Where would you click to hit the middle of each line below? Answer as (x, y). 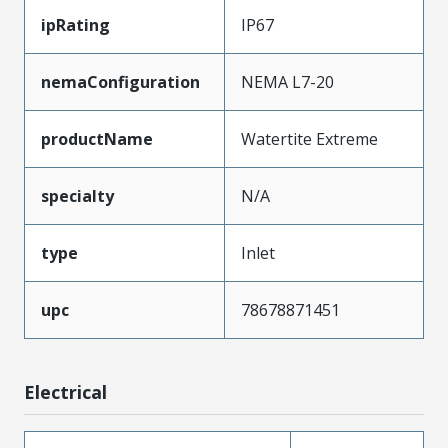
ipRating (75, 24)
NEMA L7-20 (287, 81)
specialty (77, 195)
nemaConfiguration (120, 81)
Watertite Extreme (309, 138)
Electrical (65, 391)
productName (97, 138)
